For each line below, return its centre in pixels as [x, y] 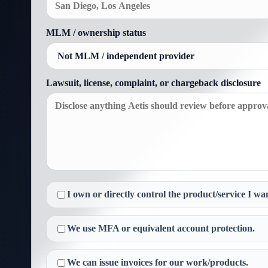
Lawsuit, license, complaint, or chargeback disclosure [153, 83]
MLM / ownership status [96, 33]
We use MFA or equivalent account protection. [161, 228]
